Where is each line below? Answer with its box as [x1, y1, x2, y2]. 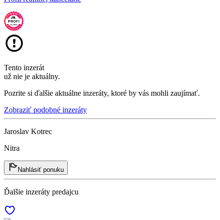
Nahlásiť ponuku [18, 165, 64, 173]
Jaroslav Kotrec [4, 127, 52, 136]
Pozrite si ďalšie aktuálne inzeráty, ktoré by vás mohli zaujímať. [4, 88, 200, 97]
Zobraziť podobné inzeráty [4, 105, 87, 114]
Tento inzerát [4, 63, 44, 72]
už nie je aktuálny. [4, 72, 60, 81]
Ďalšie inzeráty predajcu [4, 187, 79, 196]
